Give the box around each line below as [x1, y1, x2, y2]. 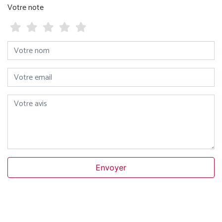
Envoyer [96, 163, 126, 173]
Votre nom [7, 40, 38, 52]
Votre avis [7, 94, 35, 106]
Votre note [7, 1, 44, 15]
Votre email [7, 67, 40, 79]
